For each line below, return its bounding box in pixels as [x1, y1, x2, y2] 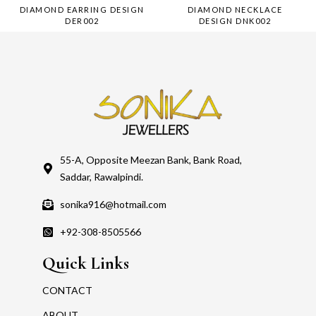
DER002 [65, 16, 99, 26]
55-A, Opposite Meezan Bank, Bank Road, [60, 154, 242, 166]
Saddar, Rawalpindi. [60, 171, 143, 183]
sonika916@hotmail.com [60, 198, 166, 211]
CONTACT [42, 284, 92, 297]
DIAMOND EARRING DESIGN [19, 5, 145, 15]
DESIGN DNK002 [198, 16, 272, 26]
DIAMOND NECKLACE [187, 5, 283, 15]
